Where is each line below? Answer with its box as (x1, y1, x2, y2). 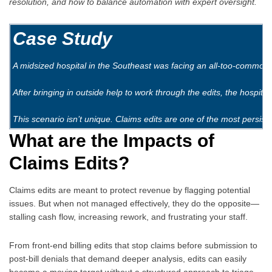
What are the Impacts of (9, 130, 214, 151)
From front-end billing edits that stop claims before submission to (9, 240, 257, 250)
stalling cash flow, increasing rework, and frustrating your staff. (9, 211, 248, 222)
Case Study (13, 28, 112, 49)
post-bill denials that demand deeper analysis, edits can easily (9, 253, 246, 263)
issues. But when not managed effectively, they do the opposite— (9, 198, 259, 208)
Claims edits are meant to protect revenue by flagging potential (9, 185, 250, 195)
